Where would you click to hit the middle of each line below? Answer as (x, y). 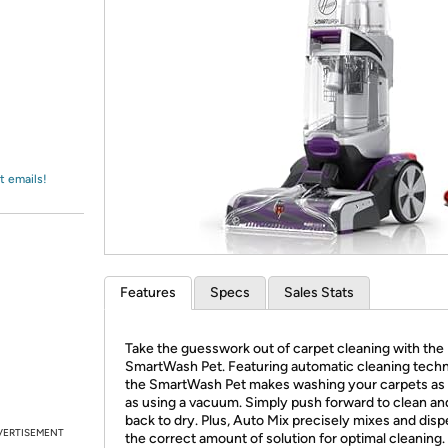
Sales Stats (319, 292)
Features (148, 292)
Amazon (64, 34)
